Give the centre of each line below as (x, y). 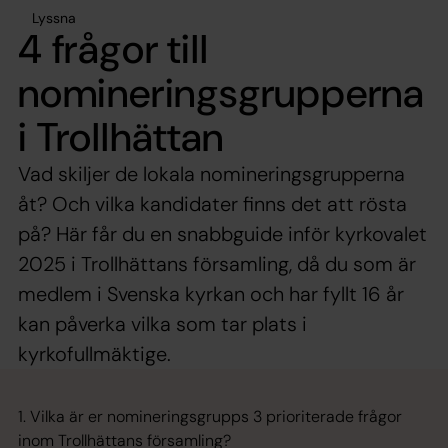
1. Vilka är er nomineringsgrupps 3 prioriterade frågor (210, 416)
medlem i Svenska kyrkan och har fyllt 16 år (211, 293)
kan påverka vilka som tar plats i (162, 323)
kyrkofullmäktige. (94, 353)
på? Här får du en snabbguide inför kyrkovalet (222, 233)
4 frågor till (113, 48)
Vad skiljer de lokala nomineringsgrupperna (211, 173)
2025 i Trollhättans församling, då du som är (217, 263)
